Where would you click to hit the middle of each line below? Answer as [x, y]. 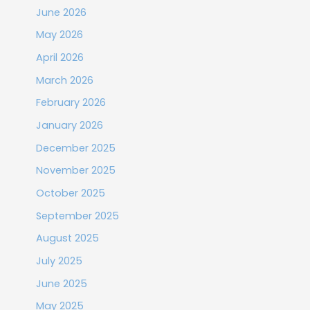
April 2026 [60, 58]
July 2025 [59, 261]
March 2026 [64, 80]
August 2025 [67, 238]
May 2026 [59, 35]
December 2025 [75, 148]
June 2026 [61, 12]
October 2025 [70, 193]
